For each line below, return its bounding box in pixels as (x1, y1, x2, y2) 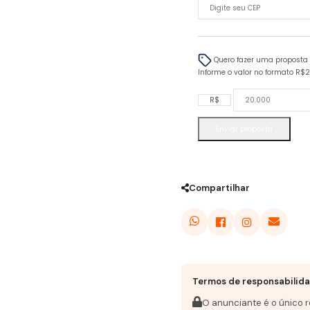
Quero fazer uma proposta (212, 55, 308, 66)
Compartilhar (189, 182, 250, 194)
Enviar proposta (216, 124, 273, 135)
